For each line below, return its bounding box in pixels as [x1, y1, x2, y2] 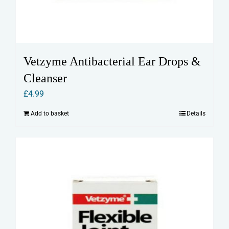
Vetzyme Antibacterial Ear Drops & [24, 55, 201, 68]
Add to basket [31, 110, 69, 118]
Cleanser [24, 72, 67, 85]
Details [187, 110, 205, 118]
